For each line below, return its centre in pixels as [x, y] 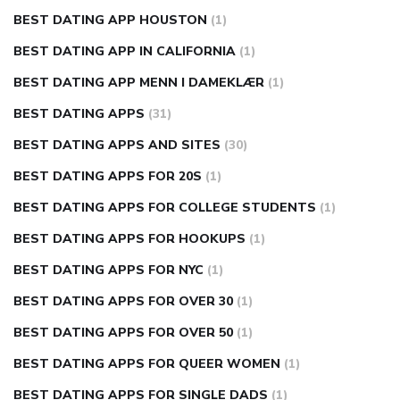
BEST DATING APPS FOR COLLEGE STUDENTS [165, 208]
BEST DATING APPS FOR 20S [108, 177]
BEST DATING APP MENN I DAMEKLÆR [139, 83]
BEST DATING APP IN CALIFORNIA [125, 52]
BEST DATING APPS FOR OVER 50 [123, 333]
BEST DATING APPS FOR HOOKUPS [129, 239]
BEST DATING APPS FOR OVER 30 [123, 302]
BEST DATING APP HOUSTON [110, 21]
